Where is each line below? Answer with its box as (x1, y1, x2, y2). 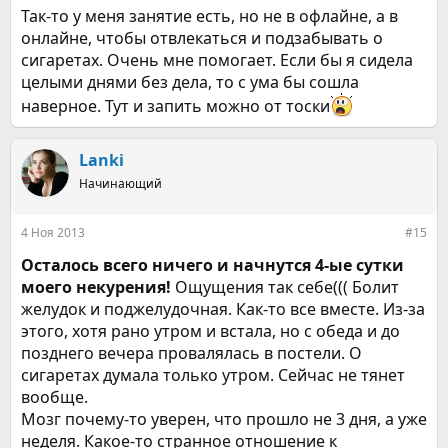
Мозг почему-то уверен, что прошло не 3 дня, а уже (21, 408, 427, 430)
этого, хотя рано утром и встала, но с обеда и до (21, 320, 400, 342)
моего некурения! (21, 276, 175, 298)
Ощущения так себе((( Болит (175, 276, 399, 298)
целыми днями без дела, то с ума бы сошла (21, 71, 359, 93)
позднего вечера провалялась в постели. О (21, 342, 362, 364)
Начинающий (79, 175, 162, 192)
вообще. (21, 386, 88, 408)
